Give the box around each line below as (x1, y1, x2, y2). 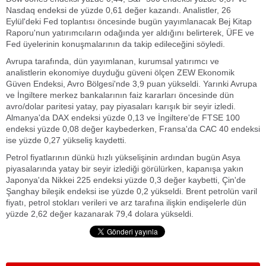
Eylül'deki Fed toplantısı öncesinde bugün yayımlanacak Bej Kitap (6, 17, 252, 26)
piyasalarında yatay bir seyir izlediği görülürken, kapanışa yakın (6, 164, 243, 173)
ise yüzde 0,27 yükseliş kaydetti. (6, 135, 126, 145)
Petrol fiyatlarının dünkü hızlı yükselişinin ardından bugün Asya (6, 153, 240, 162)
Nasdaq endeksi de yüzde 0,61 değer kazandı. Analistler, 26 (6, 5, 231, 15)
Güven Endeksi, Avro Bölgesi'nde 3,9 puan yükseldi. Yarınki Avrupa (6, 79, 257, 88)
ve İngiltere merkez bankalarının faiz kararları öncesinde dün (6, 90, 234, 100)
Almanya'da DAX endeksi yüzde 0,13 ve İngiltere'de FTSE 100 (6, 113, 240, 122)
